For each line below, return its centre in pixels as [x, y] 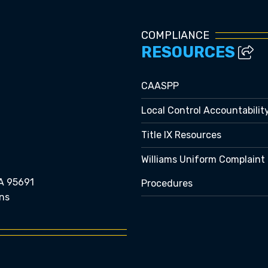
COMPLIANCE [175, 35]
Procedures [167, 183]
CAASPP [160, 86]
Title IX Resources [181, 135]
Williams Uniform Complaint [203, 159]
